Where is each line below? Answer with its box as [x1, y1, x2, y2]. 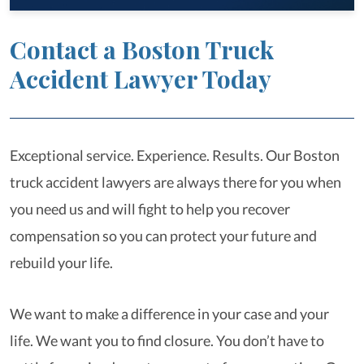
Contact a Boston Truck [10, 33, 274, 66]
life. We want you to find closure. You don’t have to [10, 331, 324, 349]
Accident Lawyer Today [10, 63, 271, 95]
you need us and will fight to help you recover [10, 200, 290, 218]
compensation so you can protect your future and [10, 227, 317, 245]
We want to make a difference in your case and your [10, 305, 329, 323]
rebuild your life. [10, 253, 115, 271]
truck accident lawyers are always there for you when [10, 173, 341, 191]
